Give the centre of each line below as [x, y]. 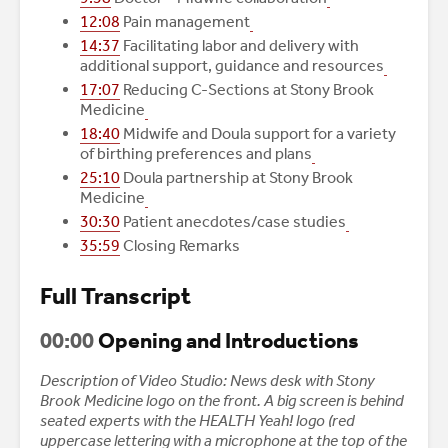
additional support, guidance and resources [232, 66]
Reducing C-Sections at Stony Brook [247, 90]
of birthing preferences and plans [196, 154]
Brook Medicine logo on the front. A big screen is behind [222, 401]
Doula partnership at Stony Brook [236, 178]
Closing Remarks [180, 246]
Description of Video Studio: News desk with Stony [207, 381]
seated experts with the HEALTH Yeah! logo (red [197, 421]
